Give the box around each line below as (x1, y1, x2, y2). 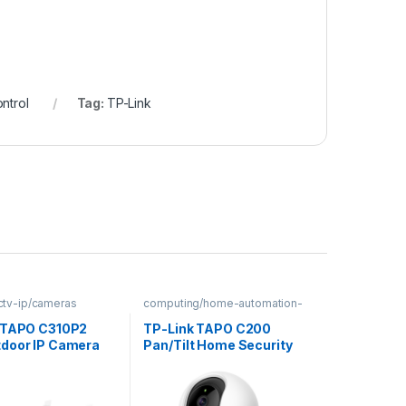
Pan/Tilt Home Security (143, 336, 293, 353)
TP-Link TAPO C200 (143, 320, 272, 336)
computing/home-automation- (143, 296, 303, 311)
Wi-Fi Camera (143, 353, 232, 369)
